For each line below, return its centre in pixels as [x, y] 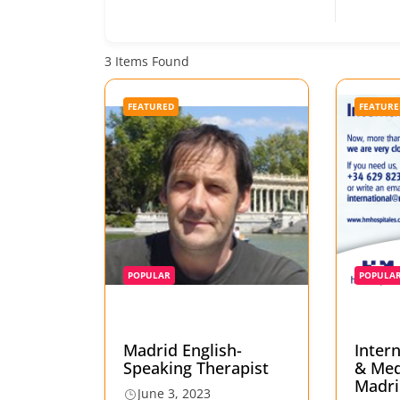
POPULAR [149, 275]
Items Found [150, 61]
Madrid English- [183, 350]
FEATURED [151, 107]
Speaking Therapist [196, 368]
